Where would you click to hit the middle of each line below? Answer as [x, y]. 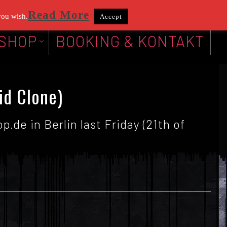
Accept [111, 16]
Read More [59, 15]
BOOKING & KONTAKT [130, 41]
